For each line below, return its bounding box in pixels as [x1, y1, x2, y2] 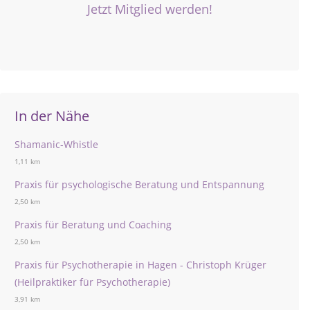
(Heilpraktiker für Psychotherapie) [15, 275, 170, 289]
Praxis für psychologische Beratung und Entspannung [15, 177, 264, 191]
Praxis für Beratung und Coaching [15, 217, 172, 231]
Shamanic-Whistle [15, 137, 98, 151]
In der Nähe [15, 106, 89, 125]
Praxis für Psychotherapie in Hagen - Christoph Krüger [15, 257, 266, 271]
